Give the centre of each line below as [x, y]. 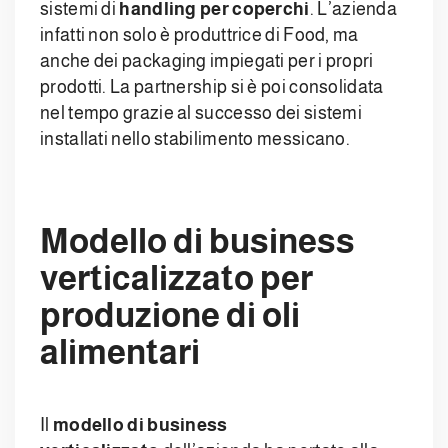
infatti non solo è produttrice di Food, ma [199, 35]
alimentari [120, 352]
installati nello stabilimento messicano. [195, 139]
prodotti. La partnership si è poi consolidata [212, 87]
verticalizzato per [177, 278]
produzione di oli [170, 315]
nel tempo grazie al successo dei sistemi [201, 113]
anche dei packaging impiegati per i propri [207, 61]
